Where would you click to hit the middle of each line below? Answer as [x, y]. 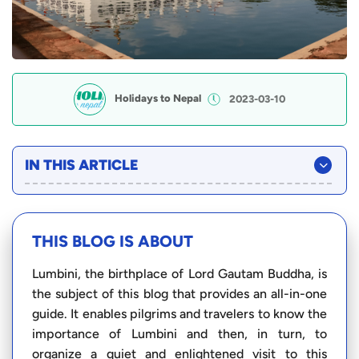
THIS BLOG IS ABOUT [113, 241]
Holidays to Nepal [157, 99]
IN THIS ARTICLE [82, 165]
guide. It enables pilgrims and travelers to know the [179, 313]
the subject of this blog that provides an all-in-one [179, 293]
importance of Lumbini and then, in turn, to [179, 333]
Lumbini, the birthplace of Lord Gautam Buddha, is [179, 273]
